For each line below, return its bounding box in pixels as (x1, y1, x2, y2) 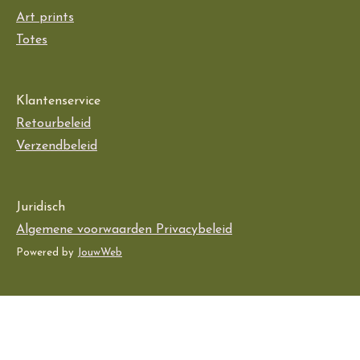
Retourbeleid (16, 117, 91, 131)
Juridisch (16, 201, 65, 215)
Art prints (16, 11, 74, 25)
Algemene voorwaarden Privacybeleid (16, 223, 232, 237)
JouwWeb (77, 247, 122, 259)
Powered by (16, 247, 77, 259)
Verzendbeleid (16, 140, 97, 153)
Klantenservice (16, 95, 100, 108)
